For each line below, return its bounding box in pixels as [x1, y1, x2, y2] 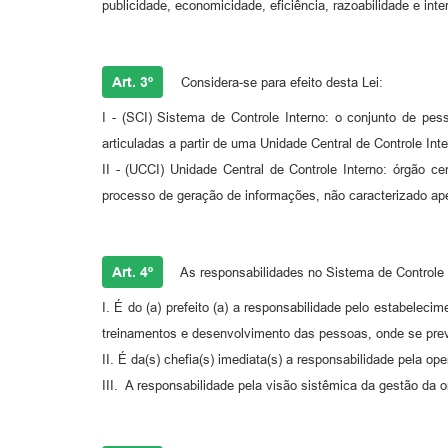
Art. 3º [112, 74, 153, 91]
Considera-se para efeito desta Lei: [177, 75, 383, 91]
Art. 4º [112, 264, 153, 281]
